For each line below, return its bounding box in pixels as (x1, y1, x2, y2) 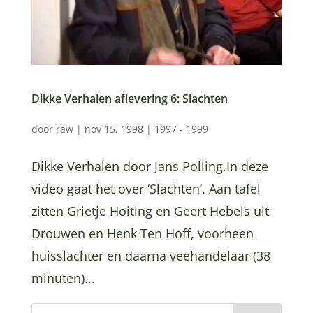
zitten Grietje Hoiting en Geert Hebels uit (31, 203, 269, 220)
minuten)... (31, 270, 95, 287)
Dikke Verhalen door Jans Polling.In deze (31, 158, 268, 175)
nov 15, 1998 (84, 122, 143, 136)
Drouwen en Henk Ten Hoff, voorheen (31, 225, 254, 242)
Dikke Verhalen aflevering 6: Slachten (31, 91, 228, 107)
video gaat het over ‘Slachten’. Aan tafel (31, 180, 261, 198)
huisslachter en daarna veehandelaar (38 (31, 247, 270, 265)
